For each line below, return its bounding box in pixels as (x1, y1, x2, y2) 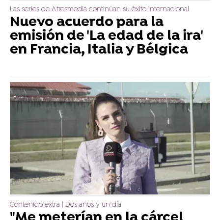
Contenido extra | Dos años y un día (10, 201, 121, 210)
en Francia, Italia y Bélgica (10, 42, 188, 59)
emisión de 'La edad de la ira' (10, 28, 202, 45)
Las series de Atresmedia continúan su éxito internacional (10, 5, 189, 14)
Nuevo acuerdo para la (10, 14, 164, 31)
